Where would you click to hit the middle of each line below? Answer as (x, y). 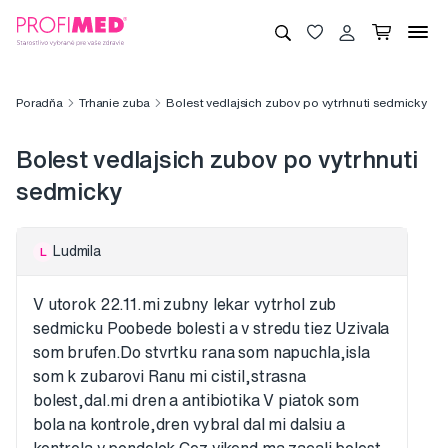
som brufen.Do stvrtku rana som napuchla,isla (201, 352)
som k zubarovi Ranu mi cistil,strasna (169, 376)
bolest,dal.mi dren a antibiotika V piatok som (196, 400)
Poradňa (40, 103)
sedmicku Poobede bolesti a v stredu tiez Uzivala (211, 328)
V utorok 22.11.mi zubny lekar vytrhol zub (185, 304)
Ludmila (77, 251)
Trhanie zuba (115, 103)
